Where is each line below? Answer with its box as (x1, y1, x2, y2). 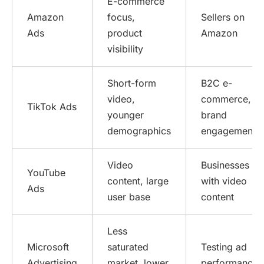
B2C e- (201, 77, 232, 90)
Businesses (201, 159, 249, 171)
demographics (107, 125, 171, 137)
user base (107, 191, 150, 203)
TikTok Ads (27, 101, 77, 113)
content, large (107, 175, 169, 187)
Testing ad (201, 241, 247, 253)
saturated (107, 241, 148, 253)
